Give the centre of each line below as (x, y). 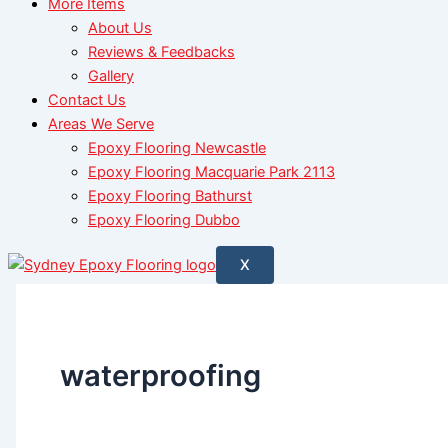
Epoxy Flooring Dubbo (164, 219)
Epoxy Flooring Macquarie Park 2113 (211, 171)
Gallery (111, 75)
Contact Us (87, 99)
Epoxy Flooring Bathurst (170, 195)
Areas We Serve (101, 123)
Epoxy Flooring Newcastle (177, 147)
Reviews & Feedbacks (161, 51)
